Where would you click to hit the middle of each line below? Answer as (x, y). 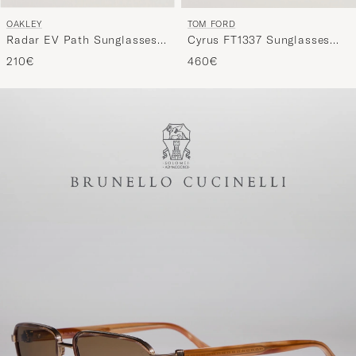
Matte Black (41, 55)
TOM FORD (212, 24)
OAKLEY (24, 24)
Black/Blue (219, 55)
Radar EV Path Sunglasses (82, 40)
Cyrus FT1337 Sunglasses (259, 40)
